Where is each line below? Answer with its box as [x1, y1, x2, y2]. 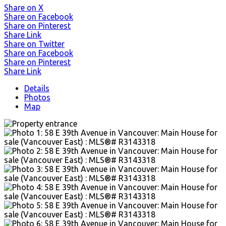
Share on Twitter [4, 39, 65, 48]
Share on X [4, 3, 43, 12]
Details [24, 83, 49, 93]
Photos [24, 92, 50, 102]
